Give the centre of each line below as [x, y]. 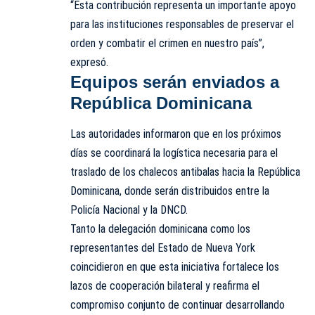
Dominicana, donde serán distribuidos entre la [170, 191]
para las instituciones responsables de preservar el [182, 24]
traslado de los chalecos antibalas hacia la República [185, 172]
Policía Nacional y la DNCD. [129, 210]
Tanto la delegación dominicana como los [160, 229]
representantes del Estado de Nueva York [163, 248]
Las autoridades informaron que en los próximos [176, 134]
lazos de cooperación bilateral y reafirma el [165, 286]
